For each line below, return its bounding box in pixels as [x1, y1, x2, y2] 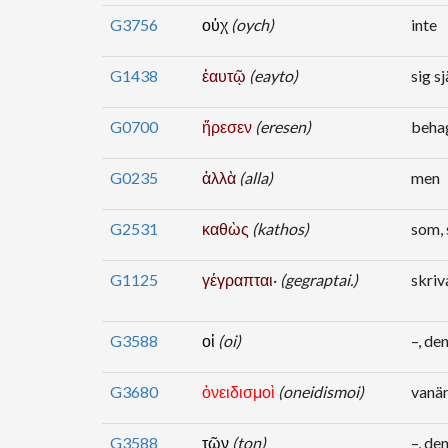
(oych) [231, 15, 274, 34]
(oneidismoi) [278, 382, 364, 401]
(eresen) [255, 117, 311, 136]
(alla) [239, 168, 273, 187]
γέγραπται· [202, 270, 280, 289]
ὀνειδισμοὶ [202, 382, 278, 401]
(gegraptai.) [280, 270, 358, 289]
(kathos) [252, 219, 309, 238]
